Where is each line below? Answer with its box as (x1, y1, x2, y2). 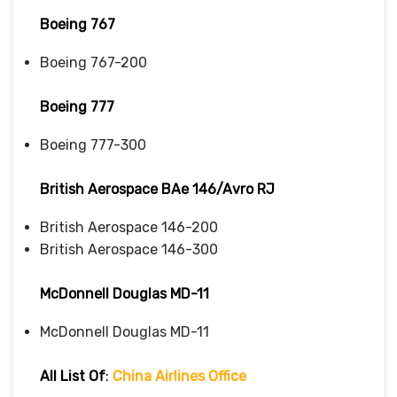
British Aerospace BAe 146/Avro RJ (40, 180, 275, 198)
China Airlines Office (113, 367, 246, 385)
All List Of (40, 367, 105, 385)
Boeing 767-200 (40, 53, 147, 71)
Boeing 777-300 (40, 136, 146, 153)
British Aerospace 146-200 (40, 218, 218, 236)
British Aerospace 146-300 (40, 240, 218, 258)
